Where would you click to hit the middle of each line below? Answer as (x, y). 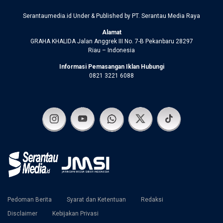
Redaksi (152, 199)
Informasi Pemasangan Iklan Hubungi (111, 66)
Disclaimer (22, 213)
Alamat (111, 32)
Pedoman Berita (30, 199)
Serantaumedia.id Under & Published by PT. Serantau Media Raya (111, 16)
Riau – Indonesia (111, 50)
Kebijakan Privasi (75, 213)
